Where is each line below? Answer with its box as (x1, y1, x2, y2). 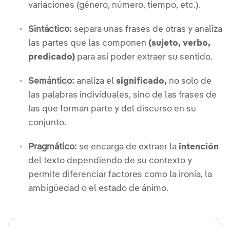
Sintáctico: (28, 25, 72, 34)
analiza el (74, 77, 116, 86)
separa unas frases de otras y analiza (72, 25, 222, 34)
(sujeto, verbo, (148, 39, 210, 48)
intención (179, 143, 219, 152)
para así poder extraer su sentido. (75, 53, 213, 62)
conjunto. (28, 119, 66, 128)
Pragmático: (28, 143, 77, 152)
